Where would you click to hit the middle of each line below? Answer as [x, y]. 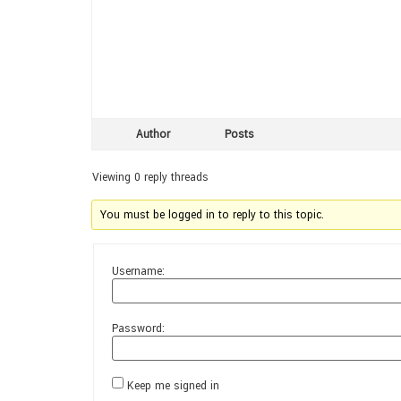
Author [153, 134]
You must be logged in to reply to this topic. [213, 214]
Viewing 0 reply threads [150, 177]
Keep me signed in [173, 385]
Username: [138, 271]
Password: [138, 328]
